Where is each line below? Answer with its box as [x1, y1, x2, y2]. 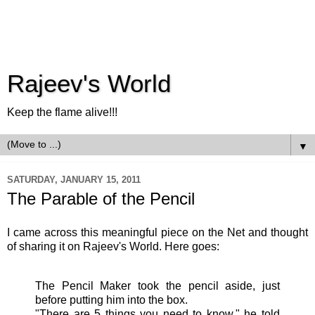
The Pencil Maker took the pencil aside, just [35, 279, 280, 292]
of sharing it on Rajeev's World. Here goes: [7, 240, 219, 252]
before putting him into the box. [35, 293, 188, 306]
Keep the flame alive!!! [7, 106, 117, 118]
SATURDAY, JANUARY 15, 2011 [7, 174, 141, 185]
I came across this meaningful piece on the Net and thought [7, 226, 308, 238]
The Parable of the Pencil [7, 189, 195, 208]
